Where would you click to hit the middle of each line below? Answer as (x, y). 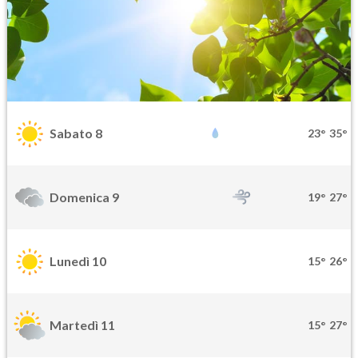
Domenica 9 (84, 197)
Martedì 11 (82, 325)
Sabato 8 (76, 133)
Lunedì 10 (78, 261)
